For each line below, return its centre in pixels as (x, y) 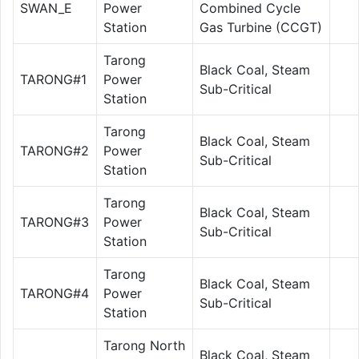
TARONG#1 (53, 79)
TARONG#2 (54, 150)
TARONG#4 (54, 293)
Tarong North (144, 345)
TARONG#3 (54, 222)
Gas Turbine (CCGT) (261, 27)
